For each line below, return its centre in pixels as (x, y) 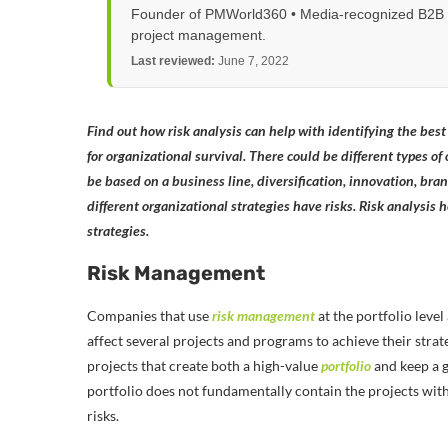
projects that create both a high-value (204, 365)
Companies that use (149, 315)
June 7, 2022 (252, 60)
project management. (198, 34)
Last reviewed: (173, 60)
